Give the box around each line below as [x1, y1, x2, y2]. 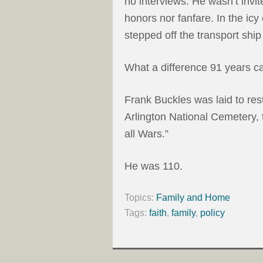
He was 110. [124, 160, 183, 172]
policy [200, 207, 225, 218]
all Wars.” [124, 127, 168, 140]
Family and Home [156, 192, 230, 203]
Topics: [124, 192, 156, 203]
